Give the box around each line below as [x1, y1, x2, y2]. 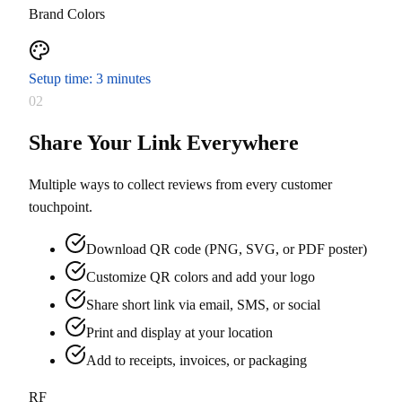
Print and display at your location [86, 325, 273, 341]
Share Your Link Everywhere [29, 131, 299, 155]
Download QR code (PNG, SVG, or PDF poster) [86, 241, 367, 258]
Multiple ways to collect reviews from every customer [29, 177, 332, 193]
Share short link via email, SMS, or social [86, 297, 320, 313]
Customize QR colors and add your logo [86, 269, 315, 285]
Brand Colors [29, 6, 105, 22]
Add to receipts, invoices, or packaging [86, 353, 307, 369]
